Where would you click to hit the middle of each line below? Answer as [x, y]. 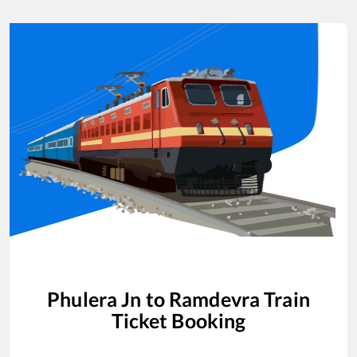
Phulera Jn [94, 299]
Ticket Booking [178, 321]
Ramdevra [215, 299]
